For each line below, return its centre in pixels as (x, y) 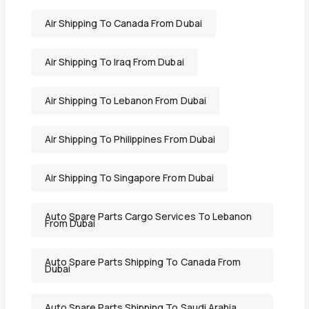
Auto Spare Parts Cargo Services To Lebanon (148, 217)
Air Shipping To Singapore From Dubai (129, 178)
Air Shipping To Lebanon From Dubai (125, 101)
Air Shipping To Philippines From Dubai (130, 139)
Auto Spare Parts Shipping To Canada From (142, 262)
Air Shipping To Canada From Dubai (123, 23)
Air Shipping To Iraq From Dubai (114, 62)
